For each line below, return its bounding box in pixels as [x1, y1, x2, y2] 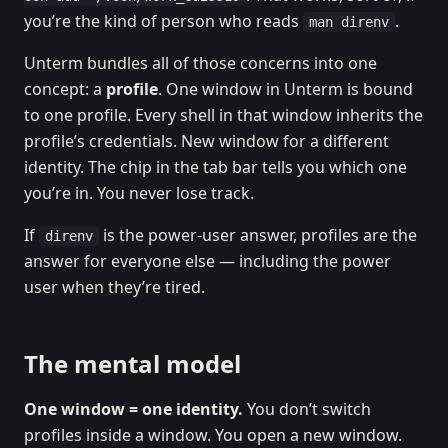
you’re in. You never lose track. [24, 182, 254, 204]
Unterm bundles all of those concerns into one [24, 52, 377, 74]
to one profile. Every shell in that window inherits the [24, 104, 423, 126]
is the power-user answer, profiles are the [99, 224, 417, 246]
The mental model [24, 347, 241, 380]
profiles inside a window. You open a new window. [24, 424, 402, 446]
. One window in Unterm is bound [158, 78, 413, 100]
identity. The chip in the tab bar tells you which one [24, 156, 407, 178]
